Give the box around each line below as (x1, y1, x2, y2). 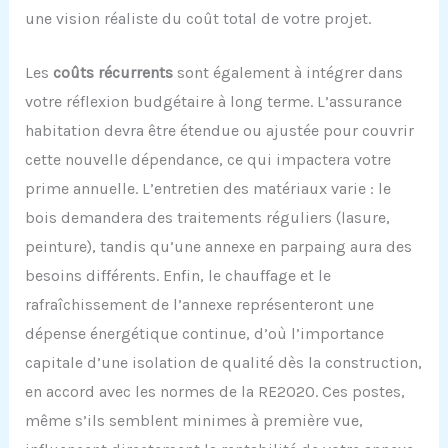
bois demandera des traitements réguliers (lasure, (24, 208, 390, 228)
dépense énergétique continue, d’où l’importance (24, 324, 384, 344)
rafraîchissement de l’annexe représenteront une (24, 295, 374, 315)
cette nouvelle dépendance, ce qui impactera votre (24, 150, 391, 170)
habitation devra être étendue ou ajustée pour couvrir (24, 121, 414, 141)
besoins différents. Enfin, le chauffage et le (24, 266, 331, 286)
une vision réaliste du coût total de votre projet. (24, 8, 371, 28)
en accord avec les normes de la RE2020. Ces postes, (24, 382, 405, 402)
